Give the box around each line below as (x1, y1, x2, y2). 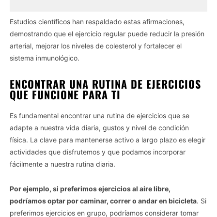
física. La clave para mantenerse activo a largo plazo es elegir (10, 135, 205, 144)
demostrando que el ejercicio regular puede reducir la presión (10, 29, 204, 38)
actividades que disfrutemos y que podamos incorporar (10, 147, 186, 156)
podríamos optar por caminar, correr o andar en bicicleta (10, 196, 197, 205)
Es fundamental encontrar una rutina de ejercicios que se (10, 111, 189, 120)
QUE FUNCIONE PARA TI (10, 86, 121, 102)
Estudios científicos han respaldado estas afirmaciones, (10, 17, 185, 26)
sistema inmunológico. (10, 53, 79, 62)
